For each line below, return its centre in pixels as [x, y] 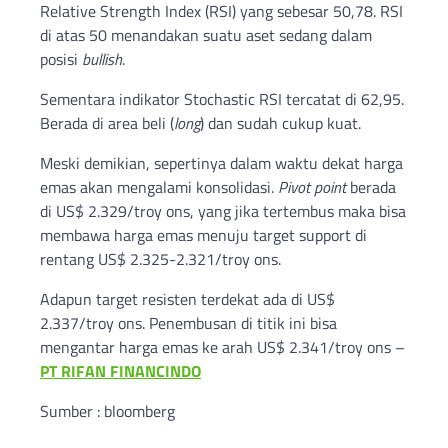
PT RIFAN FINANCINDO [120, 370]
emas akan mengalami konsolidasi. [159, 186]
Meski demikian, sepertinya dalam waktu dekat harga [221, 162]
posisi [61, 58]
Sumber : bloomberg [107, 410]
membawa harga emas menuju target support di [203, 234]
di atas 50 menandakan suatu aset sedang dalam [206, 34]
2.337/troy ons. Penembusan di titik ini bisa [188, 322]
